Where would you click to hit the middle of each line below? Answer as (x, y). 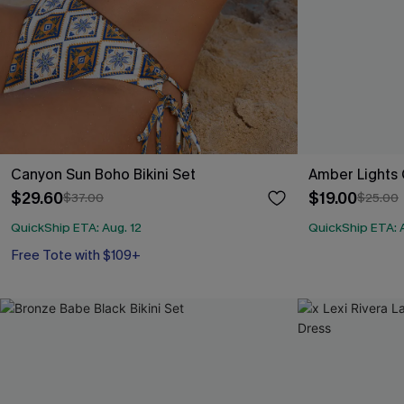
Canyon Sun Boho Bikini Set (103, 174)
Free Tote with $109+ (76, 255)
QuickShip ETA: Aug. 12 (76, 228)
